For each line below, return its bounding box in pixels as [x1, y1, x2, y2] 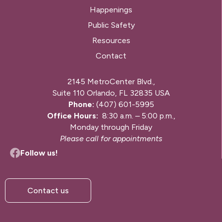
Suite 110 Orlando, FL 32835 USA [52, 88, 170, 98]
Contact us [27, 186, 69, 196]
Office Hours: [47, 111, 98, 121]
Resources [92, 36, 130, 46]
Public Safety [87, 20, 135, 30]
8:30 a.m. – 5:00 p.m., [98, 111, 175, 121]
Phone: [68, 100, 94, 110]
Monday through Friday [70, 122, 152, 132]
